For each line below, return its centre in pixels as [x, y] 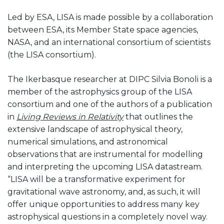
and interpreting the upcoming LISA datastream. [105, 167]
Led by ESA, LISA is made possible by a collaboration [110, 17]
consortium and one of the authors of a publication [110, 104]
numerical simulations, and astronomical [88, 142]
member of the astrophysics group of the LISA [100, 92]
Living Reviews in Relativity [70, 117]
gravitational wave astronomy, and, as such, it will [104, 192]
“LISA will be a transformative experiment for [96, 179]
